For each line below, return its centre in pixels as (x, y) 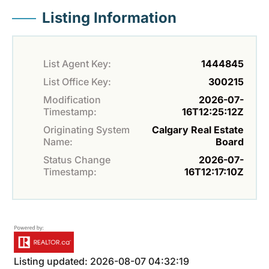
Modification (72, 100)
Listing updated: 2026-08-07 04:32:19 (101, 261)
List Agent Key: (77, 64)
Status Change (77, 160)
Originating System (86, 130)
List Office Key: (77, 82)
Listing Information (109, 18)
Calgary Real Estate (198, 130)
